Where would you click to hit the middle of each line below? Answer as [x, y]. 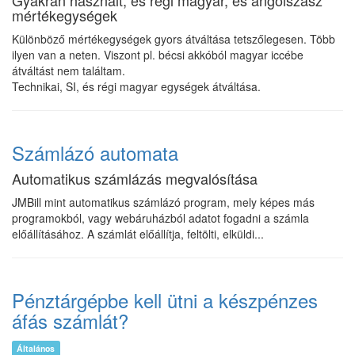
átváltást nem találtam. [69, 71]
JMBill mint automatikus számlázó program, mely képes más [163, 202]
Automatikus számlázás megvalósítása [135, 178]
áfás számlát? [70, 321]
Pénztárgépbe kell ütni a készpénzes [165, 300]
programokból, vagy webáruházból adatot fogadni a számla [160, 218]
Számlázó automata [95, 153]
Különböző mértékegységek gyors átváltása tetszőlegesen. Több [174, 39]
